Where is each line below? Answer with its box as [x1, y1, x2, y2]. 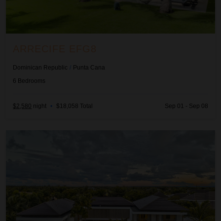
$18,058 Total [56, 103, 93, 110]
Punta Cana [73, 64, 106, 71]
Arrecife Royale [5, 131, 60, 140]
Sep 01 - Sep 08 [164, 103, 208, 110]
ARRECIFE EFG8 [13, 43, 97, 54]
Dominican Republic [13, 64, 68, 71]
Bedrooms [18, 77, 46, 84]
